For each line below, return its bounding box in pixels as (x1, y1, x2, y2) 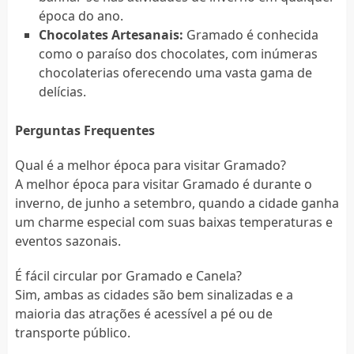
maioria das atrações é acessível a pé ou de (14, 304, 273, 322)
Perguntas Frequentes (14, 121, 155, 139)
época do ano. (38, 6, 123, 24)
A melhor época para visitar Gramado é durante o (14, 175, 312, 193)
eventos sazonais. (14, 232, 121, 250)
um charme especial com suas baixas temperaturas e (14, 213, 333, 231)
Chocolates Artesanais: (38, 25, 183, 43)
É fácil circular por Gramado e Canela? (14, 266, 242, 284)
